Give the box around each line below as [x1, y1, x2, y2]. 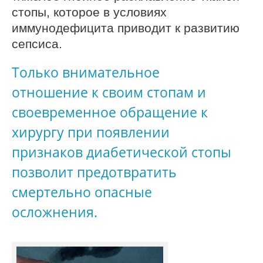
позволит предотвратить [12, 163, 177, 182]
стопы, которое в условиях [12, 5, 167, 19]
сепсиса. [12, 36, 62, 50]
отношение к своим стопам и [12, 83, 206, 102]
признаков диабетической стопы [12, 143, 231, 162]
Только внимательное [12, 63, 160, 82]
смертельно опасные [12, 183, 152, 202]
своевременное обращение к [12, 103, 208, 122]
